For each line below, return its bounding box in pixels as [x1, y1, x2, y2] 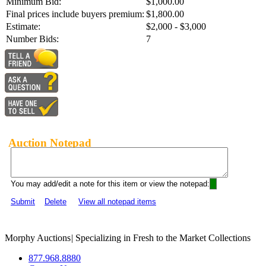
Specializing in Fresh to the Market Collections [73, 233, 251, 243]
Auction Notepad [8, 136, 91, 149]
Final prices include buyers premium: [6, 9, 144, 20]
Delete [45, 197, 66, 207]
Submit [11, 197, 35, 207]
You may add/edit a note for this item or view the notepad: [11, 179, 210, 189]
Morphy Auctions [5, 233, 71, 243]
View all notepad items [78, 197, 156, 207]
